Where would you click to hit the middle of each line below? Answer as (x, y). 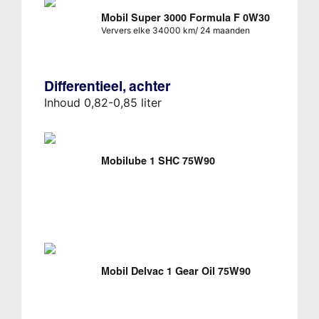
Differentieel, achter (107, 86)
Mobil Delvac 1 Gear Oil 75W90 (176, 271)
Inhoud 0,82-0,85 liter (103, 102)
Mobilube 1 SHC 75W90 (158, 161)
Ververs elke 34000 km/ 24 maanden (175, 30)
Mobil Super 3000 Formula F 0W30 (185, 17)
